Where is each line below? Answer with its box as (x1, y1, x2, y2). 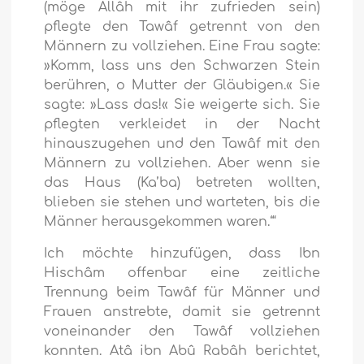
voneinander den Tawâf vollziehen (44, 324, 320, 340)
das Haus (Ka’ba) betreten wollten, (44, 175, 320, 191)
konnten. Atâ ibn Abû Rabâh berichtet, (44, 344, 320, 359)
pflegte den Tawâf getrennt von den (44, 19, 320, 35)
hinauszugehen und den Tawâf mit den (44, 136, 320, 152)
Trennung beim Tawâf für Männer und (44, 285, 320, 301)
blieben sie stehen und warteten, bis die (44, 195, 320, 210)
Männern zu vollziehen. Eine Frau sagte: (44, 39, 320, 54)
